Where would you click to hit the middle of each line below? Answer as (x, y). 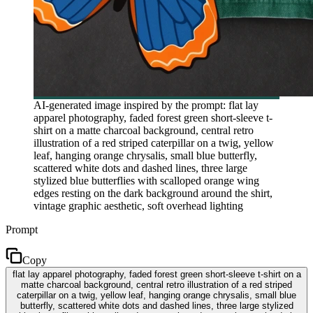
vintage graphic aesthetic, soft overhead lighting (138, 205)
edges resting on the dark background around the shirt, (153, 193)
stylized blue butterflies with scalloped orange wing (146, 180)
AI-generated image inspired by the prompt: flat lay (146, 105)
